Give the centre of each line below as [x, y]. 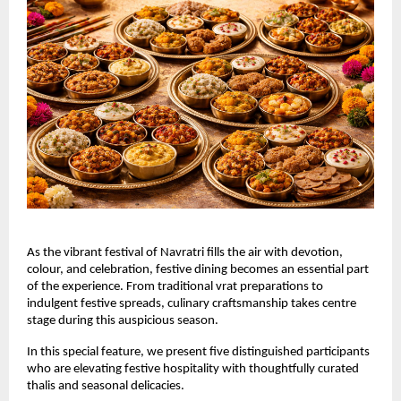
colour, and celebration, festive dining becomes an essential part [198, 270]
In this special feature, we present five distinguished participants [198, 353]
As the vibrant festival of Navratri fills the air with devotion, [185, 253]
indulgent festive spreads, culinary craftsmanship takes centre [192, 304]
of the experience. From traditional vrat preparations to [175, 287]
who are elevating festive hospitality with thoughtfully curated [193, 370]
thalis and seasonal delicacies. [106, 387]
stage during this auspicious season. [123, 321]
